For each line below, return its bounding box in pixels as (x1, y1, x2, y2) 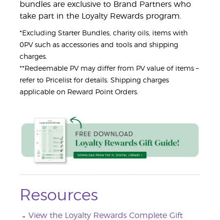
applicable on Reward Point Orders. (20, 88, 138, 96)
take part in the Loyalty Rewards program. (20, 12, 181, 20)
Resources (20, 187, 98, 203)
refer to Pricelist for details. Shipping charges (20, 77, 169, 84)
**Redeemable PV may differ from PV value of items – (20, 65, 199, 72)
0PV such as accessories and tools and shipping (20, 41, 178, 49)
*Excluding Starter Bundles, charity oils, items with (20, 29, 188, 37)
